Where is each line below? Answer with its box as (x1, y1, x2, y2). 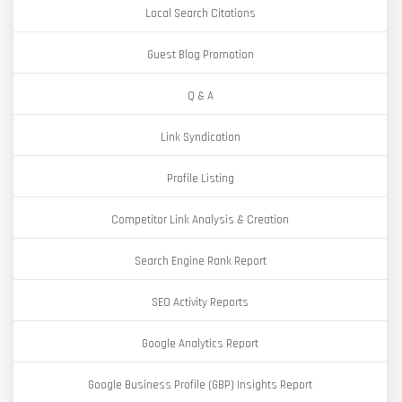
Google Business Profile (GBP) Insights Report (88, 378, 312, 392)
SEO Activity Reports (152, 295, 249, 310)
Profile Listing (166, 171, 234, 186)
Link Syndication (160, 130, 240, 144)
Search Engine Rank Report (134, 254, 267, 268)
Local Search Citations (144, 6, 256, 21)
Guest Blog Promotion (146, 48, 254, 62)
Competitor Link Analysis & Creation (111, 213, 289, 227)
